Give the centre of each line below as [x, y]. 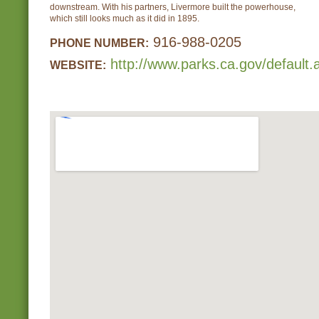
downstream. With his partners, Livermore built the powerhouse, [173, 7]
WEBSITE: [78, 65]
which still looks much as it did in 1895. [125, 19]
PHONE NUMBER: [99, 43]
